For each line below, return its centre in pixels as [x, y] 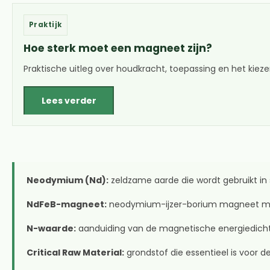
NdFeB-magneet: [67, 204]
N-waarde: [51, 228]
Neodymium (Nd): [67, 180]
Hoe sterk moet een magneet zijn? [118, 48]
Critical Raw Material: [75, 252]
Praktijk [46, 24]
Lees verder [69, 100]
